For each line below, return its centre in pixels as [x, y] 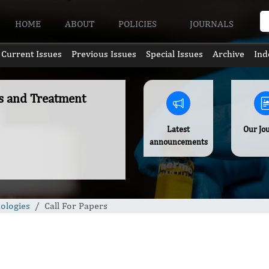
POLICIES [139, 23]
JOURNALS [213, 23]
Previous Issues [104, 54]
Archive [229, 54]
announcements [178, 142]
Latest [179, 129]
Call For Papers [76, 206]
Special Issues [175, 54]
